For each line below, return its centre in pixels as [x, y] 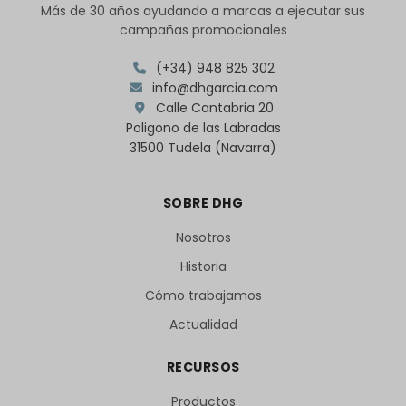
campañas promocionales [203, 29]
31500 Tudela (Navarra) [203, 147]
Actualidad [203, 324]
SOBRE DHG [203, 203]
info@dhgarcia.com [213, 87]
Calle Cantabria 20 [213, 107]
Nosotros [203, 237]
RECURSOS [203, 367]
